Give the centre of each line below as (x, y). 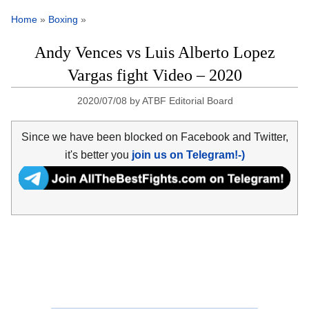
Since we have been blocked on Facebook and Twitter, (154, 137)
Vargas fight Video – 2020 (154, 76)
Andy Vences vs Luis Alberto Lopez (154, 53)
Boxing (63, 20)
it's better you (98, 154)
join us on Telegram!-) (188, 154)
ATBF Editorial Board (188, 101)
